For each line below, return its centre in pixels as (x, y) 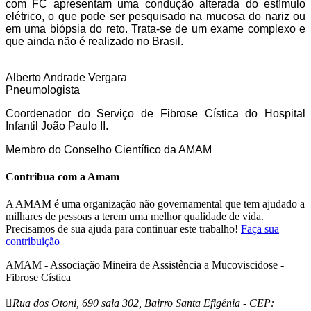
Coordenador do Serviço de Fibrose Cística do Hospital (155, 113)
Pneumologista (43, 90)
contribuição (33, 242)
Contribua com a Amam (62, 177)
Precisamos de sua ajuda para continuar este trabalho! (122, 229)
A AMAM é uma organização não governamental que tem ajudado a (155, 204)
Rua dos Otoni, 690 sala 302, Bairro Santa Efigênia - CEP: (143, 303)
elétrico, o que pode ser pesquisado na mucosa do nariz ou (155, 16)
